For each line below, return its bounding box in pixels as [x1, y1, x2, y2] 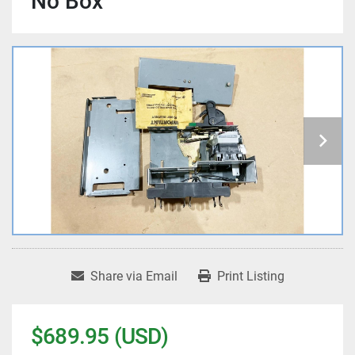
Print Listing [216, 269, 284, 284]
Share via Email [90, 269, 177, 284]
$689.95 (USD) [31, 323, 169, 350]
